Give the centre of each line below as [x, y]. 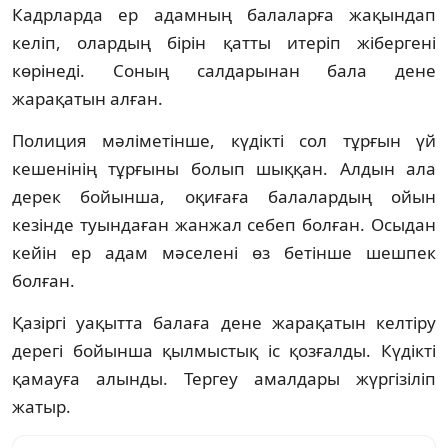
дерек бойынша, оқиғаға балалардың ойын [224, 196]
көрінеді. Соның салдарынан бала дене [224, 70]
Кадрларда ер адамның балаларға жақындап [224, 14]
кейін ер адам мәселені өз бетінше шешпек [224, 252]
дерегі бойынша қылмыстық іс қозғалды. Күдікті [224, 350]
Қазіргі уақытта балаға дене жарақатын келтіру [224, 322]
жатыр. [41, 406]
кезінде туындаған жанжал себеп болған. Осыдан [224, 224]
